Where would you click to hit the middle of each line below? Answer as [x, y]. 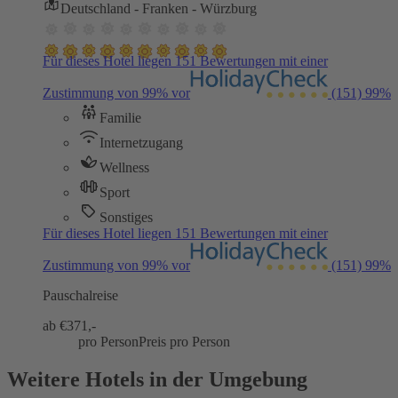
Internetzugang [141, 142]
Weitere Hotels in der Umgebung [157, 379]
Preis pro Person [184, 341]
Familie [120, 117]
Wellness [124, 167]
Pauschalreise [80, 295]
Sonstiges [126, 217]
